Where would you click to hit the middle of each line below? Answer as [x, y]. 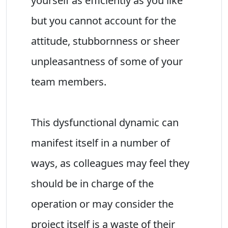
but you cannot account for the [104, 20]
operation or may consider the [102, 204]
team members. [69, 81]
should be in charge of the [92, 183]
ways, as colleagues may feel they [110, 163]
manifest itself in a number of [101, 142]
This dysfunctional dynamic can [105, 122]
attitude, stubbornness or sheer [105, 41]
